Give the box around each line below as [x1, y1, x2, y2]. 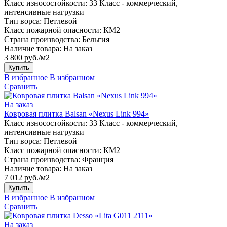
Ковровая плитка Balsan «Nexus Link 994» [4, 109, 149, 118]
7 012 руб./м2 [4, 173, 50, 182]
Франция [82, 155, 113, 164]
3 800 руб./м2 [4, 53, 50, 62]
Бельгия [82, 34, 109, 44]
